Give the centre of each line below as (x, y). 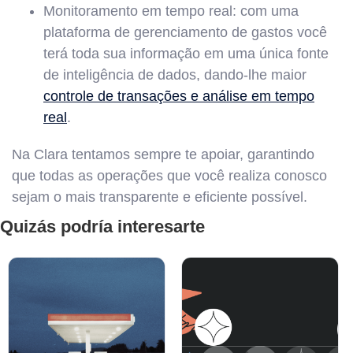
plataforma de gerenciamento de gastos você (185, 32)
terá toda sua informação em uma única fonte (186, 53)
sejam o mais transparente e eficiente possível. (160, 197)
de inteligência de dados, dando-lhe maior (175, 74)
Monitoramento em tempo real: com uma (171, 11)
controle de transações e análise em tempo (179, 96)
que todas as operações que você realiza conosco (169, 175)
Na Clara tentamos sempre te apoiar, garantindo (163, 154)
